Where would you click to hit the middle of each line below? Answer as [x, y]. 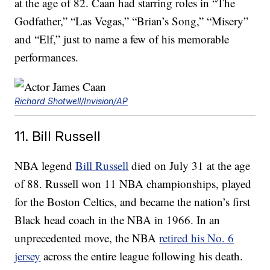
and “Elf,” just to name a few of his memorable [122, 39]
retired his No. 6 [197, 238]
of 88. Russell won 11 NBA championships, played [133, 184]
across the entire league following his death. [142, 256]
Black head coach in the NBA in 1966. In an [118, 220]
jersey [28, 256]
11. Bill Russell [58, 136]
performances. [47, 57]
